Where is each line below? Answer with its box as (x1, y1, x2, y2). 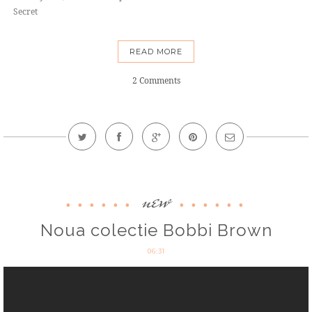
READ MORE (130, 47, 182, 57)
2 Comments (132, 75, 180, 87)
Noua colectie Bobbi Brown (40, 220, 272, 241)
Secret (13, 6, 38, 18)
